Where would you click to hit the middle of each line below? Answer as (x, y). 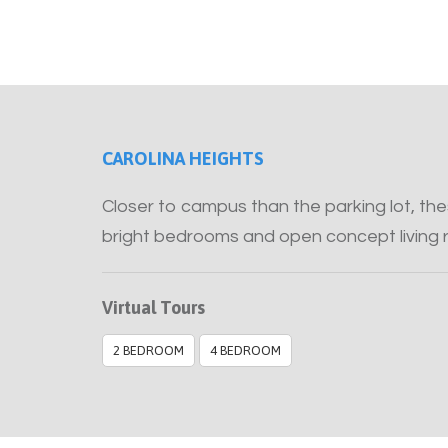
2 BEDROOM (148, 350)
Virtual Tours (153, 307)
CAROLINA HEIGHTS (183, 158)
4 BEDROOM (245, 350)
